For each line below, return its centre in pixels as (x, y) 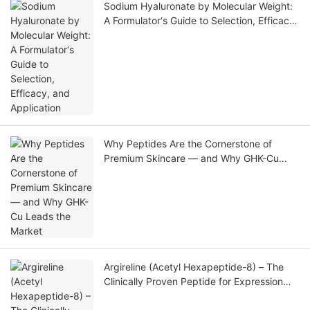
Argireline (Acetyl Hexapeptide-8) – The (194, 267)
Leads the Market (144, 173)
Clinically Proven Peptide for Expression (193, 282)
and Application (139, 35)
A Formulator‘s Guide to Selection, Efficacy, (201, 21)
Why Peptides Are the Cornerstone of (188, 144)
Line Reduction (137, 296)
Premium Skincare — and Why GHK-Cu (191, 158)
